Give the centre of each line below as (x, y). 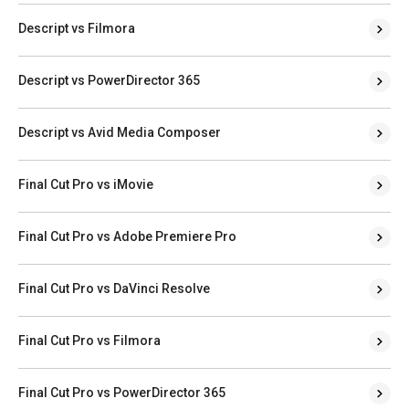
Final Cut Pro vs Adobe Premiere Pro (127, 237)
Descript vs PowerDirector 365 (109, 81)
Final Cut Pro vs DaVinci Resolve (114, 289)
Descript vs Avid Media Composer (120, 133)
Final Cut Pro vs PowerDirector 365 (122, 393)
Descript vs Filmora (77, 29)
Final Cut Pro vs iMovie (86, 185)
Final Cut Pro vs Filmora (89, 341)
